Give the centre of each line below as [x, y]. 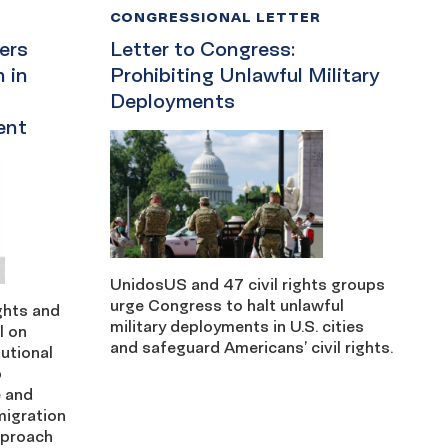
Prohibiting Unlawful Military [244, 75]
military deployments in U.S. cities [236, 325]
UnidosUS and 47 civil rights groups [247, 283]
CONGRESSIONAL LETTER [215, 17]
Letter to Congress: [202, 49]
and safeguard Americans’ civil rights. [251, 346]
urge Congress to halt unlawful [226, 304]
